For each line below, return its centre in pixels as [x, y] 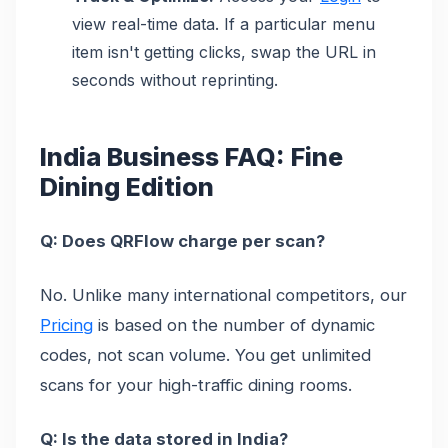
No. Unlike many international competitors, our [223, 294]
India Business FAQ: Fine [191, 156]
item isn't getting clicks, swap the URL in [224, 51]
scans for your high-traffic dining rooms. [196, 384]
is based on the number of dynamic [234, 324]
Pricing [66, 324]
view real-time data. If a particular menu [223, 23]
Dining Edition [127, 186]
